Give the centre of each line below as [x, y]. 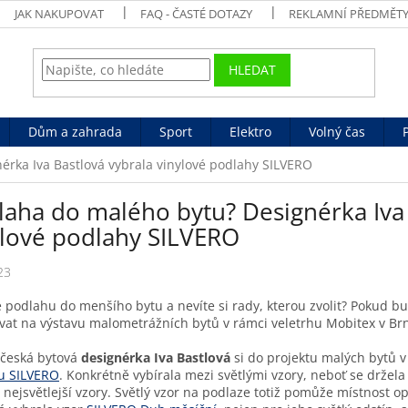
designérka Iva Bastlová [156, 357]
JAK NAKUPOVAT [60, 14]
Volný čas [337, 132]
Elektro [250, 132]
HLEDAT [253, 70]
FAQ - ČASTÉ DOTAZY [197, 14]
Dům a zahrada [75, 132]
